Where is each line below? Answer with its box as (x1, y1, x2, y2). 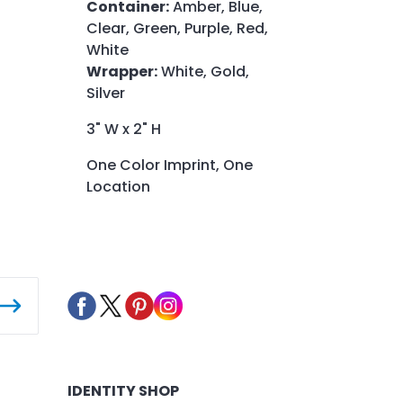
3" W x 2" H (86, 119, 161, 140)
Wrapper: (86, 61, 157, 83)
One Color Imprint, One (86, 155, 253, 176)
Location (86, 176, 150, 198)
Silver (86, 83, 125, 104)
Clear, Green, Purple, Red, (86, 18, 268, 40)
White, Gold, (157, 61, 249, 83)
